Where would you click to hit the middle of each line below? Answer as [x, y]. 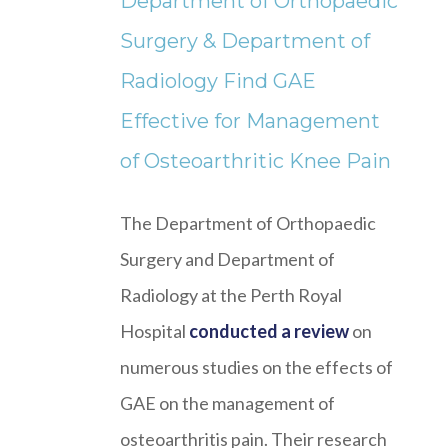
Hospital [154, 331]
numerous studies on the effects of [256, 367]
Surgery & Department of [245, 41]
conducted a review [269, 331]
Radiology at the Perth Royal [231, 295]
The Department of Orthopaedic [248, 223]
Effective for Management [250, 121]
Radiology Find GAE [218, 81]
